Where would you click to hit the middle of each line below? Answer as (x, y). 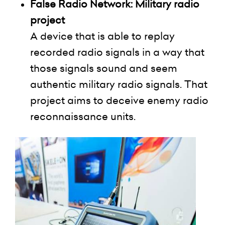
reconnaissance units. (83, 116)
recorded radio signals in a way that (117, 52)
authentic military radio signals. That (119, 84)
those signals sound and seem (104, 68)
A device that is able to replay (102, 36)
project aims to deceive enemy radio (119, 100)
